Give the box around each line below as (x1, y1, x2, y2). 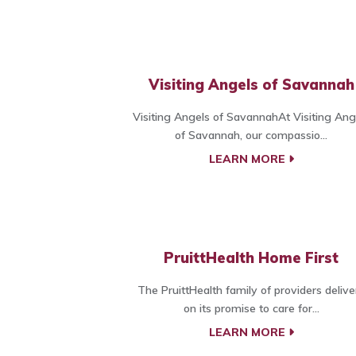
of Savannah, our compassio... (175, 128, 327, 143)
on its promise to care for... (183, 301, 319, 316)
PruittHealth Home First (164, 249, 339, 268)
